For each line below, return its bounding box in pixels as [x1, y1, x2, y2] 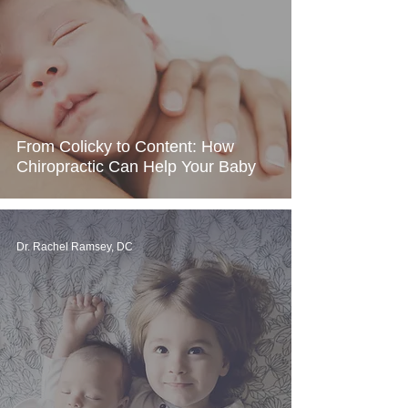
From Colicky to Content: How [16, 138, 234, 156]
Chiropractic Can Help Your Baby [16, 158, 256, 176]
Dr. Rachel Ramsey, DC [16, 240, 133, 253]
